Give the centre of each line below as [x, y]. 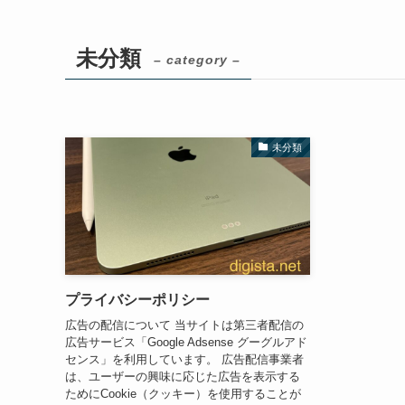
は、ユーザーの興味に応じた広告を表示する [183, 377]
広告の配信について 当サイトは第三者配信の [184, 325]
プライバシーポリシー [137, 299]
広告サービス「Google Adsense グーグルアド [186, 343]
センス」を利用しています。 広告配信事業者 [184, 360]
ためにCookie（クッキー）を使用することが [183, 394]
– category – [197, 59]
